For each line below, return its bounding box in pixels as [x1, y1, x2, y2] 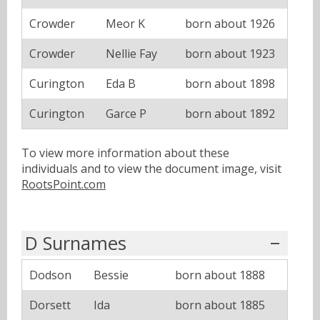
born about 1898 [185, 76, 275, 92]
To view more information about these [21, 145, 229, 161]
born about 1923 [185, 46, 275, 62]
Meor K [106, 16, 145, 32]
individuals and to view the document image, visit [21, 161, 281, 177]
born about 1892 [185, 106, 275, 122]
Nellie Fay [106, 46, 157, 62]
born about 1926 [185, 16, 275, 32]
